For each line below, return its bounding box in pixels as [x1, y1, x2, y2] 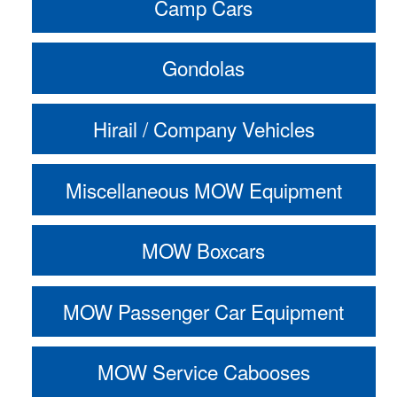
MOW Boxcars [142, 236, 266, 265]
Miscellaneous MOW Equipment [65, 175, 342, 204]
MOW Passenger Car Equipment [63, 296, 345, 325]
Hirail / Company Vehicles [92, 114, 315, 144]
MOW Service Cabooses [97, 357, 310, 386]
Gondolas [162, 53, 245, 82]
